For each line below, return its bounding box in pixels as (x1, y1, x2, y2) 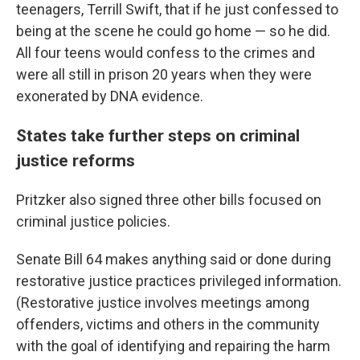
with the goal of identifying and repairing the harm (16, 337, 330, 354)
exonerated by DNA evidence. (16, 88, 203, 104)
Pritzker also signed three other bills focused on (16, 191, 321, 208)
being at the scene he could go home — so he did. (16, 22, 330, 39)
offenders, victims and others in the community (16, 316, 320, 333)
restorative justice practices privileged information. (16, 272, 342, 289)
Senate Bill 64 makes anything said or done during (16, 251, 331, 268)
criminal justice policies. (16, 213, 170, 230)
